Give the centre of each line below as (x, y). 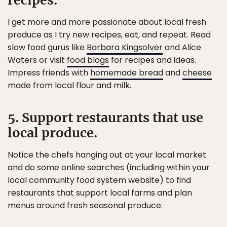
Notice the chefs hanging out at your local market (107, 155)
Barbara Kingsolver (125, 47)
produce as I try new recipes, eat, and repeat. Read (109, 35)
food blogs (88, 60)
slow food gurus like (47, 47)
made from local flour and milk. (69, 85)
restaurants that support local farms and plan (100, 193)
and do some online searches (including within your (109, 167)
